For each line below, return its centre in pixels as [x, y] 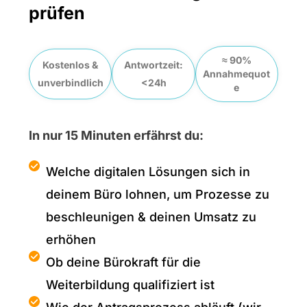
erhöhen [71, 240]
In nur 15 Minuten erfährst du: [116, 136]
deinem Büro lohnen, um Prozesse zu [158, 195]
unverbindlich [70, 83]
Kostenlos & [71, 65]
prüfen [57, 13]
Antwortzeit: [153, 65]
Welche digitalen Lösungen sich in [148, 172]
